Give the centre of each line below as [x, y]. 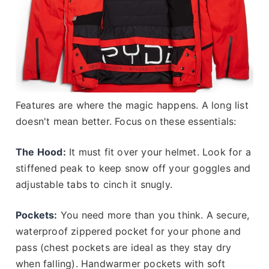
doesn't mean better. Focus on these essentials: [126, 121]
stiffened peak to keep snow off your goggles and [133, 168]
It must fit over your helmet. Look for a [159, 152]
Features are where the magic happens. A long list [132, 105]
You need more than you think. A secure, [153, 215]
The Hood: [41, 152]
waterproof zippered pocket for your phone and [128, 231]
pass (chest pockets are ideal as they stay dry [124, 247]
